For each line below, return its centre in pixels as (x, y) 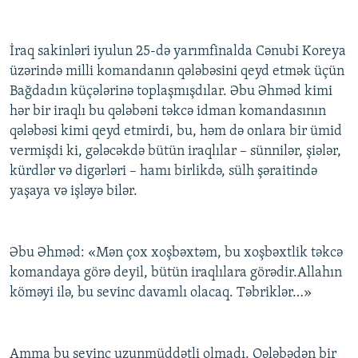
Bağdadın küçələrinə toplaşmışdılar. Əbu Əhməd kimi (171, 92)
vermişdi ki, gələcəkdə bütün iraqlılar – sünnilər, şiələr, (175, 152)
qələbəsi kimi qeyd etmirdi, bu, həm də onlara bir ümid (176, 132)
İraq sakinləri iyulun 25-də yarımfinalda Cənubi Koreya (178, 52)
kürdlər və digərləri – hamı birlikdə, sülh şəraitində (163, 172)
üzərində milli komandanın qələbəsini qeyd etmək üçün (177, 72)
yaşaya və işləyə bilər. (74, 192)
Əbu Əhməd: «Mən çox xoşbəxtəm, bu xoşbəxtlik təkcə (176, 253)
